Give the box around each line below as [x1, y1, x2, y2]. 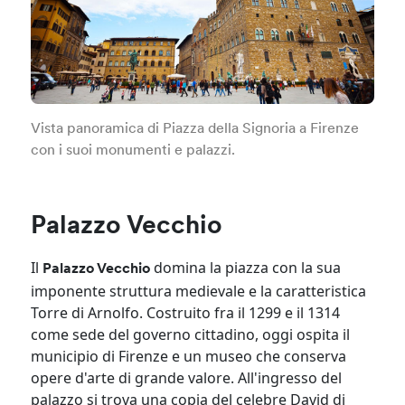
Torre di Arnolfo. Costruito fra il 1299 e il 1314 [31, 302, 341, 323]
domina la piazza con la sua [150, 257, 342, 278]
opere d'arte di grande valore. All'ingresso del [31, 367, 343, 388]
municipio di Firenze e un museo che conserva [31, 345, 347, 366]
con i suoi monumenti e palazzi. [31, 143, 236, 158]
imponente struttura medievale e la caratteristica [31, 280, 367, 301]
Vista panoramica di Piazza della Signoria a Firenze [31, 121, 360, 137]
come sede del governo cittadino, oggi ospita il [31, 324, 351, 344]
